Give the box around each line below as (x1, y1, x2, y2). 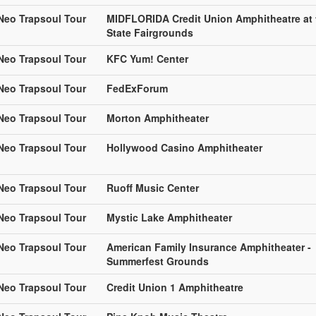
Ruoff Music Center (107, 180, 199, 195)
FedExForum (107, 80, 168, 95)
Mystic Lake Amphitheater (107, 209, 232, 224)
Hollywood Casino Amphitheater (107, 140, 262, 154)
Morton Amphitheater (107, 110, 209, 125)
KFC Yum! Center (107, 51, 188, 66)
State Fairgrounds (107, 25, 193, 39)
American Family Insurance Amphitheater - (107, 239, 311, 254)
